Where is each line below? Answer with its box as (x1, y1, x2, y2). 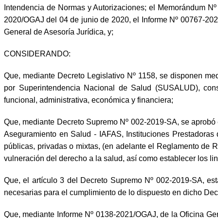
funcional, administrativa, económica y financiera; (4, 96, 173, 105)
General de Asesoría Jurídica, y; (4, 28, 113, 36)
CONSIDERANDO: (4, 50, 71, 58)
